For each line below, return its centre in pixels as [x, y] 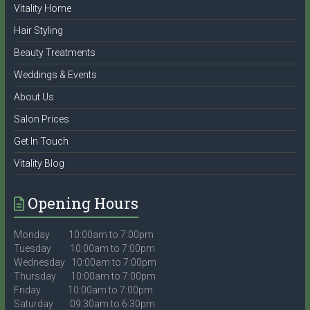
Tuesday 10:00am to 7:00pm [84, 248]
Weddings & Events [55, 74]
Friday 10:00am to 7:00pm [83, 290]
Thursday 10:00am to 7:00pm [84, 276]
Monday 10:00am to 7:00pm [83, 234]
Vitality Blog [39, 163]
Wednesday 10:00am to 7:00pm [85, 262]
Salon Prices [41, 119]
